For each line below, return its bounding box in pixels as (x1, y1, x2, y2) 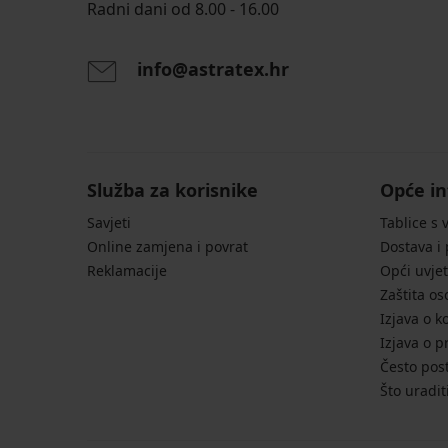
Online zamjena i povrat (87, 237, 248, 257)
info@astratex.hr (137, 57, 289, 82)
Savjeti (87, 213, 131, 233)
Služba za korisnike (87, 178, 258, 203)
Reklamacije (87, 261, 167, 281)
